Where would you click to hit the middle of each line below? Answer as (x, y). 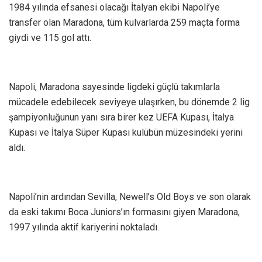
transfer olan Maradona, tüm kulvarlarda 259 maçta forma (124, 23)
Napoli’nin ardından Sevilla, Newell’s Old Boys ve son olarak (130, 197)
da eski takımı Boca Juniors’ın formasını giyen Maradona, (124, 212)
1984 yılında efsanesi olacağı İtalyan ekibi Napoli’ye (114, 8)
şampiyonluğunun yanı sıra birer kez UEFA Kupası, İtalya (121, 118)
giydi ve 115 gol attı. (50, 38)
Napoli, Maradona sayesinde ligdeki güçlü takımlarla (114, 87)
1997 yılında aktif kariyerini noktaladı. (84, 227)
